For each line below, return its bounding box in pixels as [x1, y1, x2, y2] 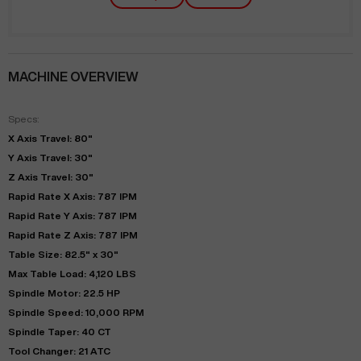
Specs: [8, 114, 39, 124]
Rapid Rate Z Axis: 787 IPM [8, 230, 138, 240]
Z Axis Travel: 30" [8, 172, 93, 182]
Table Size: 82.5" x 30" [8, 249, 118, 259]
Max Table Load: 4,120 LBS [8, 268, 136, 279]
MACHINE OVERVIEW [8, 70, 139, 83]
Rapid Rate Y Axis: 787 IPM [8, 210, 137, 221]
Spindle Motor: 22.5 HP [8, 288, 120, 298]
